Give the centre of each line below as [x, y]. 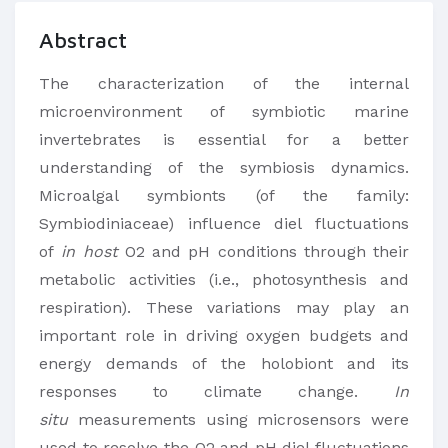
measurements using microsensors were [238, 419]
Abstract [83, 40]
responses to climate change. [216, 391]
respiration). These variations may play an [224, 307]
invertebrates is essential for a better [224, 139]
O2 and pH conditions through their [263, 251]
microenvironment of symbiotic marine [224, 111]
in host [89, 251]
